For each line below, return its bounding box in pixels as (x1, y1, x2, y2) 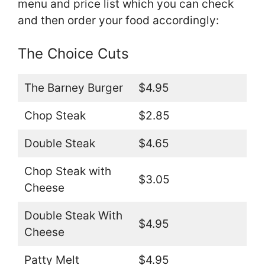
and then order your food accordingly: (18, 13, 219, 27)
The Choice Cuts (18, 45, 129, 63)
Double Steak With (24, 209, 122, 223)
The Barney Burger (24, 81, 123, 95)
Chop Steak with (24, 164, 111, 179)
